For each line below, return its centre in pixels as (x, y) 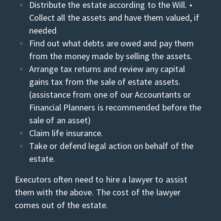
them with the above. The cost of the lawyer (98, 192)
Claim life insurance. (66, 133)
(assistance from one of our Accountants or (110, 94)
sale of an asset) (60, 120)
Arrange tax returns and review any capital (107, 69)
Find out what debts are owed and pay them (111, 43)
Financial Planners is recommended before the (115, 107)
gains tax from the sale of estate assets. (105, 82)
